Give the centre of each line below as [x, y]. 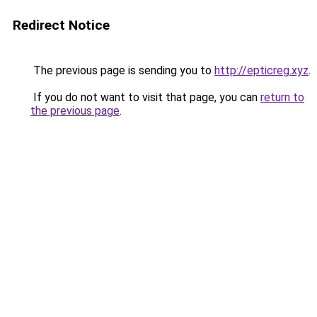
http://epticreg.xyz [261, 70]
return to [282, 97]
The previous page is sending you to [122, 70]
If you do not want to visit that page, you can [145, 97]
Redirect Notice [61, 25]
